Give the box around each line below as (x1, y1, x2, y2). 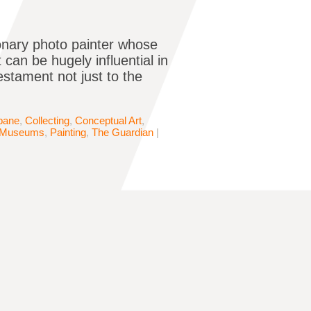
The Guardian (92, 126, 153, 139)
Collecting (25, 115, 69, 127)
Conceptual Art (75, 115, 142, 127)
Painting (50, 126, 86, 139)
